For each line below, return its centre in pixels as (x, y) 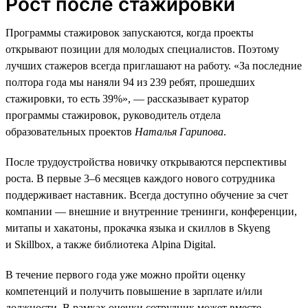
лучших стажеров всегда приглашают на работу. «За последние (154, 65)
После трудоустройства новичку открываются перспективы (146, 162)
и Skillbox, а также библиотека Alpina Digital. (111, 244)
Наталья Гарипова (179, 131)
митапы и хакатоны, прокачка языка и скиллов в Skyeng (138, 228)
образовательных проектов (70, 131)
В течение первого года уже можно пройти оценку (125, 274)
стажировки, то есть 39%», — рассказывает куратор (127, 98)
